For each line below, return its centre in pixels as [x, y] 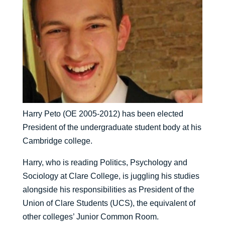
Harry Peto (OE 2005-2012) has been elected [103, 114]
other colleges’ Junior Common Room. [90, 217]
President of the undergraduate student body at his [112, 128]
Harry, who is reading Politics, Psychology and [105, 163]
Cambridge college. [57, 141]
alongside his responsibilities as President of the [108, 190]
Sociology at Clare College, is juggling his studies [111, 176]
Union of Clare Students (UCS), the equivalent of [109, 203]
